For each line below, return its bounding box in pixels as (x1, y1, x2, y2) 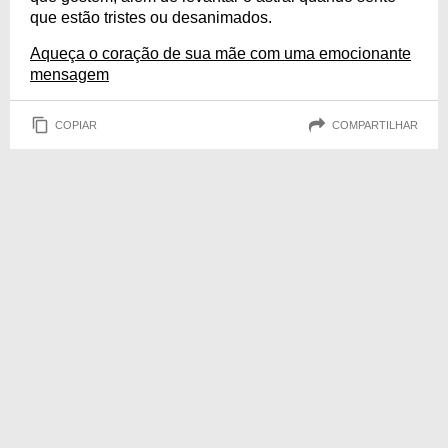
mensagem (30, 66, 109, 83)
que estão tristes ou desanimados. (30, 9, 272, 26)
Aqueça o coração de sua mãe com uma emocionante (30, 45, 411, 62)
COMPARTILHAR (332, 118, 418, 131)
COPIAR (55, 118, 97, 131)
